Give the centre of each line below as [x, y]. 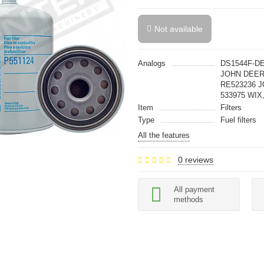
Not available [179, 29]
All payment [194, 189]
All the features [164, 135]
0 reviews [196, 160]
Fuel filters [238, 120]
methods [189, 199]
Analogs [152, 63]
